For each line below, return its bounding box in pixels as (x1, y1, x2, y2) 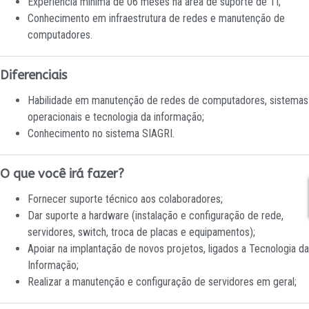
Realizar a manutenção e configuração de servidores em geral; (28, 275, 297, 288)
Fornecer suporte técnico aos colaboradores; (28, 192, 223, 206)
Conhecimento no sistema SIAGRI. (28, 127, 175, 140)
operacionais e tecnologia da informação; (28, 110, 204, 123)
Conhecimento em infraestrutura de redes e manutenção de (28, 12, 285, 25)
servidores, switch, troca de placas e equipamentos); (28, 226, 255, 239)
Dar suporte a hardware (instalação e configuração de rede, (28, 209, 283, 222)
